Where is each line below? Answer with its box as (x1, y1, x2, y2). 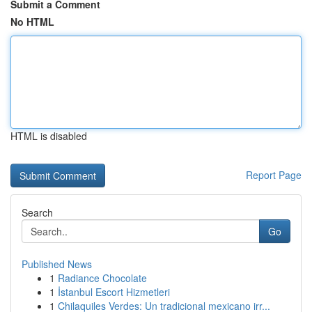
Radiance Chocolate (58, 271, 147, 285)
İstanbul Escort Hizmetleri (58, 285, 170, 299)
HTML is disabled (10, 129, 87, 143)
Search (22, 205, 53, 219)
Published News (22, 257, 92, 271)
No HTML (10, 15, 54, 29)
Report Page (246, 168, 302, 182)
